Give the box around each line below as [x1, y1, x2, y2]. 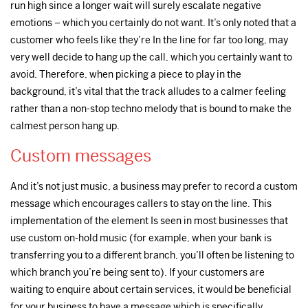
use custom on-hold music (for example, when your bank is [10, 232, 272, 245]
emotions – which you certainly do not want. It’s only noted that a [10, 16, 296, 29]
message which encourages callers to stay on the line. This [10, 197, 272, 210]
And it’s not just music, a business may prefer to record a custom [10, 180, 298, 193]
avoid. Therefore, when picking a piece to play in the [10, 67, 241, 80]
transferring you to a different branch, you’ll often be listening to [10, 249, 294, 262]
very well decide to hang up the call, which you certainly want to [10, 50, 292, 63]
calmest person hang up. [10, 119, 120, 132]
